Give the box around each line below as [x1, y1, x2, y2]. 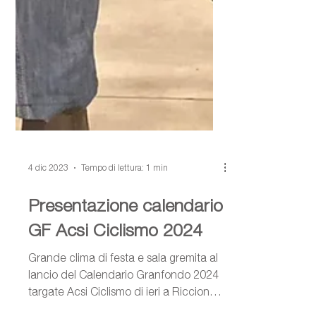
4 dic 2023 [28, 247, 68, 257]
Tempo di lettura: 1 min [81, 247, 168, 257]
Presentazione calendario [28, 279, 223, 300]
